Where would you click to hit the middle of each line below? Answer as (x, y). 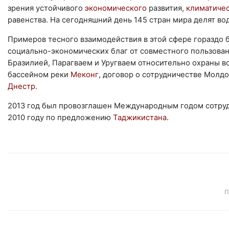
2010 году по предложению (60, 117)
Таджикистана (140, 117)
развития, (167, 8)
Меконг (85, 74)
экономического (117, 8)
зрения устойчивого (46, 8)
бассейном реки (39, 74)
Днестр (21, 86)
